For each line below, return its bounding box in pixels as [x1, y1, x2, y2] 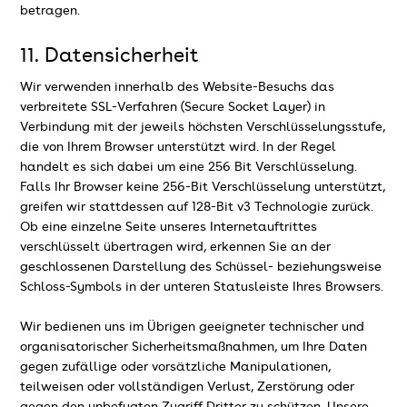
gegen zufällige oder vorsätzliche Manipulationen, [20, 361, 332, 374]
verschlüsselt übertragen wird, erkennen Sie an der [20, 241, 332, 254]
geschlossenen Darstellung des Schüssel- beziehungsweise [20, 261, 382, 274]
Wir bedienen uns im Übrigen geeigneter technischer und [20, 321, 365, 334]
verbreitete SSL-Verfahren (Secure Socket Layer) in [20, 101, 326, 114]
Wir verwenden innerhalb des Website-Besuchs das [20, 81, 335, 94]
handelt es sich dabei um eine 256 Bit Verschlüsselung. [20, 161, 358, 174]
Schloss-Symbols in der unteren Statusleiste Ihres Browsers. [20, 281, 384, 294]
